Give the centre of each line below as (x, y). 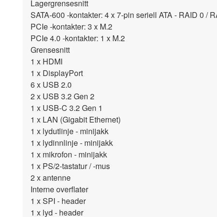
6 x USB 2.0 (51, 85)
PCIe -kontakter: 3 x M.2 (71, 27)
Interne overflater (59, 189)
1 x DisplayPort (57, 73)
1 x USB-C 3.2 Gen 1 (67, 108)
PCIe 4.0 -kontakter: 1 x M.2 (78, 38)
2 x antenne (51, 178)
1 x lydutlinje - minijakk (70, 131)
